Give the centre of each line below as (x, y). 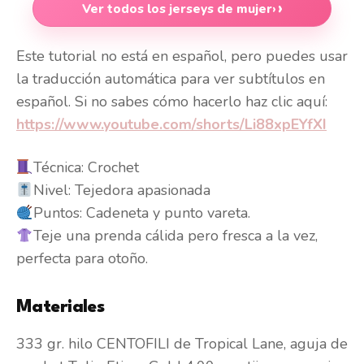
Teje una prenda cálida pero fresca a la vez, (175, 236)
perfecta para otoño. (82, 259)
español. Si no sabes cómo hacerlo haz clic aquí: (172, 102)
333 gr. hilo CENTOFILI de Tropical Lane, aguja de (182, 344)
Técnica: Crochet (86, 168)
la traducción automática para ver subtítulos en (171, 79)
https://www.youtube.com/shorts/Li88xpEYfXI (171, 125)
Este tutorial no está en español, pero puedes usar (182, 56)
